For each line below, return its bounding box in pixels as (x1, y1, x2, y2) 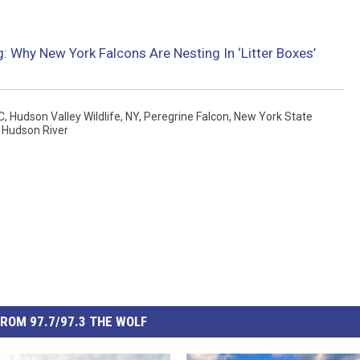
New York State (234, 109, 313, 123)
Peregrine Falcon (144, 109, 229, 123)
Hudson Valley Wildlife (10, 109, 121, 123)
